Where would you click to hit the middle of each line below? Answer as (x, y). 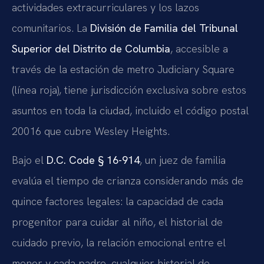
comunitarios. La (51, 28)
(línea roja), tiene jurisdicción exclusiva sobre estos (129, 90)
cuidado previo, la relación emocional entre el (119, 243)
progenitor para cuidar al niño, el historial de (117, 222)
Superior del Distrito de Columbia (91, 48)
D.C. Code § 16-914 (93, 160)
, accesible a (199, 48)
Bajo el (29, 160)
